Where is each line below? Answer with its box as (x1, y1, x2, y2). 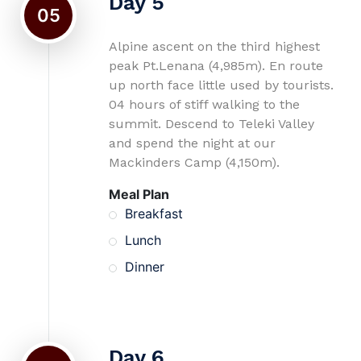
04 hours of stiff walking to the (109, 97, 300, 112)
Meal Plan (109, 186, 169, 202)
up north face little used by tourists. (109, 77, 334, 93)
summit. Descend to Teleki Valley (109, 116, 314, 131)
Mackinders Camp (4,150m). (109, 155, 280, 170)
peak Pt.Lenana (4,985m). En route (109, 58, 323, 73)
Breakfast (125, 205, 183, 222)
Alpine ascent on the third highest (109, 39, 320, 54)
